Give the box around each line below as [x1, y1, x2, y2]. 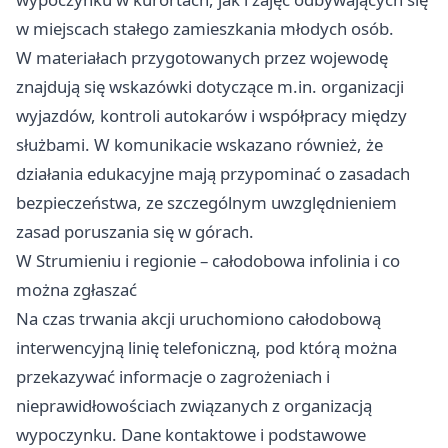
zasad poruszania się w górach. [16, 219, 254, 243]
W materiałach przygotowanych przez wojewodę [16, 45, 388, 69]
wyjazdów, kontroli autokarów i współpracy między [16, 103, 407, 127]
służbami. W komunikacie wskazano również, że [16, 132, 383, 156]
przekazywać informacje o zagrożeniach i [16, 364, 330, 388]
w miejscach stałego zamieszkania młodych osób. [16, 16, 394, 40]
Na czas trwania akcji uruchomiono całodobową [16, 306, 381, 330]
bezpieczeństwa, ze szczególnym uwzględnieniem [16, 190, 397, 214]
